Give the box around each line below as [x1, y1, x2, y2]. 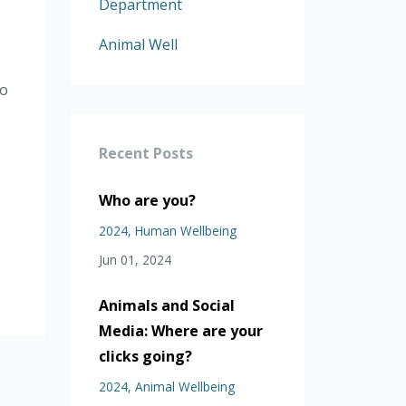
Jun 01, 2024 [98, 251, 171, 268]
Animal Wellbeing [134, 378, 235, 395]
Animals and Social [98, 295, 235, 315]
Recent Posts [98, 143, 193, 163]
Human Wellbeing [134, 222, 237, 239]
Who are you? [98, 190, 196, 210]
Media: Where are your [98, 321, 263, 341]
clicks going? [98, 346, 192, 366]
